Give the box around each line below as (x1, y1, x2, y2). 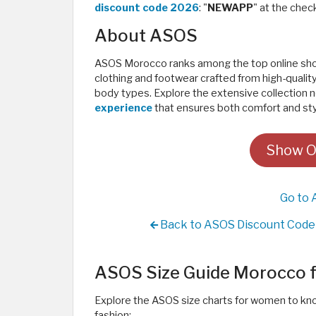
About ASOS (95, 25, 197, 46)
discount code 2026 (95, 1, 199, 14)
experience (95, 102, 152, 114)
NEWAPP (207, 1, 253, 14)
